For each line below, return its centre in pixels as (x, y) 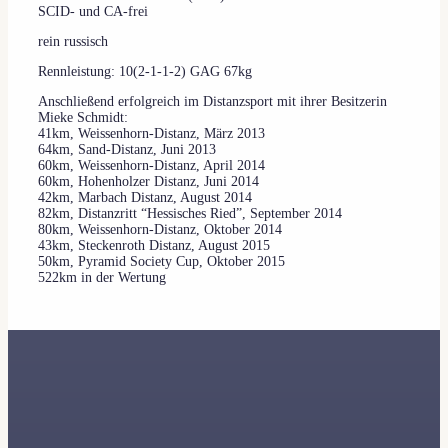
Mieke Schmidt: (83, 117)
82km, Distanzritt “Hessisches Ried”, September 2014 (190, 213)
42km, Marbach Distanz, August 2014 (145, 197)
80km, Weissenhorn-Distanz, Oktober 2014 (160, 229)
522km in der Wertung (102, 277)
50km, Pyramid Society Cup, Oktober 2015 (161, 261)
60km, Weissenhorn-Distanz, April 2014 (151, 165)
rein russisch (73, 41)
